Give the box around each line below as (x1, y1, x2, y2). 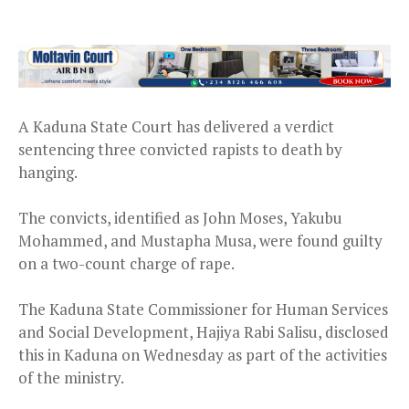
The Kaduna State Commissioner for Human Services (18, 299, 388, 320)
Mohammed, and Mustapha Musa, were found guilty (18, 230, 383, 252)
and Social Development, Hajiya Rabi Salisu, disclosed (18, 321, 389, 343)
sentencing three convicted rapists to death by (18, 139, 342, 161)
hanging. (18, 162, 78, 184)
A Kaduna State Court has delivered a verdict (18, 116, 334, 138)
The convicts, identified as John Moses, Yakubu (18, 207, 342, 229)
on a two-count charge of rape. (18, 253, 235, 275)
